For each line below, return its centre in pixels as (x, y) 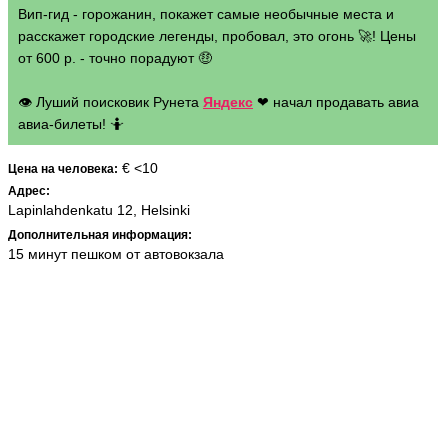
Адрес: (29, 191)
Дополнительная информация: (100, 235)
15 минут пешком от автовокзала (116, 254)
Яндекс (228, 102)
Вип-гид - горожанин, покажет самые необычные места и (206, 14)
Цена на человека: (63, 169)
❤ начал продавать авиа (336, 102)
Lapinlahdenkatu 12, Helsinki (99, 210)
